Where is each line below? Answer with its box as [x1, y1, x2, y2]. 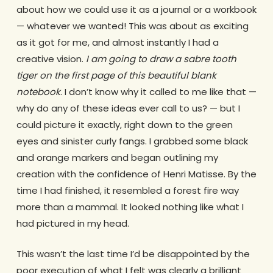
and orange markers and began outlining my [16, 151, 218, 165]
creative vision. [16, 52, 86, 66]
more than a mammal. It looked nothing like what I [16, 200, 244, 214]
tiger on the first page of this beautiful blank [16, 69, 216, 82]
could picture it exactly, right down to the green [16, 118, 233, 132]
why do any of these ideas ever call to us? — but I [16, 102, 240, 115]
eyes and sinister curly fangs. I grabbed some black [16, 135, 248, 148]
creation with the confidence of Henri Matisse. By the [16, 168, 257, 181]
